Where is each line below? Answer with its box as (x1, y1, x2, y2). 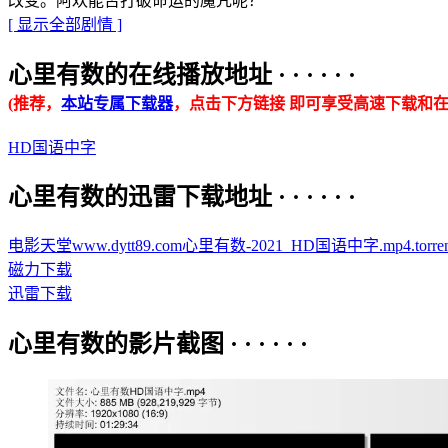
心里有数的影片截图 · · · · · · (8, 331, 308, 358)
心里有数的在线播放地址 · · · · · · (8, 61, 356, 88)
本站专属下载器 (61, 94, 173, 112)
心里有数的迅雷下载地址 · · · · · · (8, 184, 356, 211)
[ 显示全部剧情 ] (8, 15, 122, 33)
